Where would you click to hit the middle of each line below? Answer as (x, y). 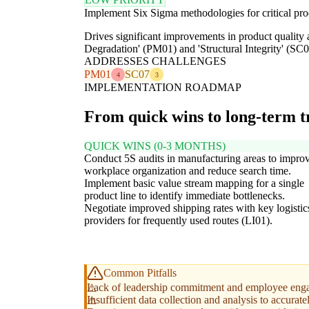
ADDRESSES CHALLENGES (155, 61)
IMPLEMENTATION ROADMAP (163, 88)
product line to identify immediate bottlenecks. (185, 196)
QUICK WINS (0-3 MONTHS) (155, 146)
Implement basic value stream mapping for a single (194, 183)
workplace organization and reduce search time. (188, 171)
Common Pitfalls (140, 273)
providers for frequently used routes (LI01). (178, 221)
